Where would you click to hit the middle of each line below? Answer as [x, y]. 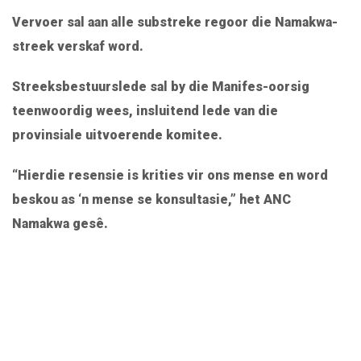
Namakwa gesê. [60, 224]
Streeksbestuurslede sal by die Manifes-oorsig [161, 87]
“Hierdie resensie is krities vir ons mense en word [170, 176]
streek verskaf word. [78, 47]
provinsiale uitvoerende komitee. [117, 135]
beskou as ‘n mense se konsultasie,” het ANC [151, 200]
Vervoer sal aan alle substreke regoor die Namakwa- [175, 23]
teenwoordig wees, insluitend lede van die [145, 111]
